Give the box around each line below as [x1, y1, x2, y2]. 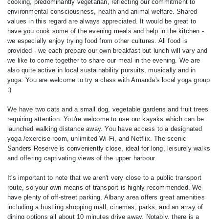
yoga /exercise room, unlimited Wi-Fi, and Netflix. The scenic [7, 135, 187, 142]
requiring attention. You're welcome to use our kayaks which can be [7, 115, 204, 123]
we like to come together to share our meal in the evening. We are [7, 57, 200, 64]
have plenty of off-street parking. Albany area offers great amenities [7, 194, 205, 201]
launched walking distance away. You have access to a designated [7, 125, 202, 132]
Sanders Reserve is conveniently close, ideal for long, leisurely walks [7, 145, 211, 152]
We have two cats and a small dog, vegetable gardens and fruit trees [7, 106, 209, 113]
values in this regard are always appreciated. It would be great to [7, 18, 197, 25]
